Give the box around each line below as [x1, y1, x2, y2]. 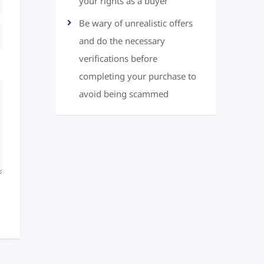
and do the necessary [78, 32, 165, 51]
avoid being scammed [78, 85, 169, 104]
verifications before [78, 49, 157, 68]
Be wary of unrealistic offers [78, 14, 193, 33]
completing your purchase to [78, 67, 196, 86]
